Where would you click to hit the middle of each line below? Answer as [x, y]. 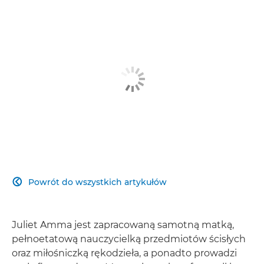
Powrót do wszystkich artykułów [98, 182]
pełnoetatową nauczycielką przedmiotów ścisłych [129, 239]
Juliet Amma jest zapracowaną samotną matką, [123, 225]
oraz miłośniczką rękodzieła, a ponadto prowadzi [124, 253]
